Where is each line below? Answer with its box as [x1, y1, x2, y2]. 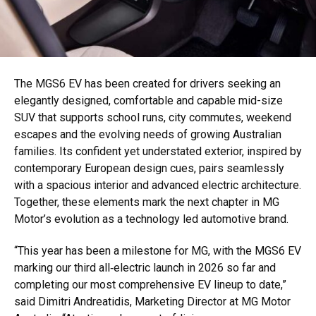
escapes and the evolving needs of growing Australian [14, 128, 281, 142]
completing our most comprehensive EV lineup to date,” [14, 278, 286, 292]
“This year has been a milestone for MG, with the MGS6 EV [14, 244, 301, 258]
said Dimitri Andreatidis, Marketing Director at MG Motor [14, 295, 291, 309]
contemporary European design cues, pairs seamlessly [14, 162, 284, 176]
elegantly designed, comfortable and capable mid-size [14, 94, 283, 108]
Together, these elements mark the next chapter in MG [14, 195, 279, 209]
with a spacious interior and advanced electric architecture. [14, 178, 301, 193]
